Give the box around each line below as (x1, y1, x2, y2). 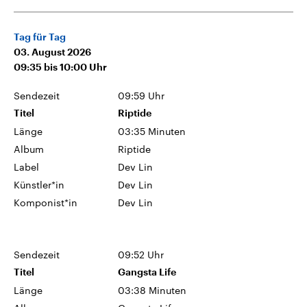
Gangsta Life (118, 267, 177, 277)
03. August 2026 (14, 47, 91, 57)
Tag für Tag (14, 32, 66, 42)
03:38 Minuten (118, 284, 187, 296)
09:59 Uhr (118, 89, 165, 101)
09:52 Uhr (118, 248, 164, 260)
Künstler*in (14, 178, 64, 191)
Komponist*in (14, 196, 77, 208)
